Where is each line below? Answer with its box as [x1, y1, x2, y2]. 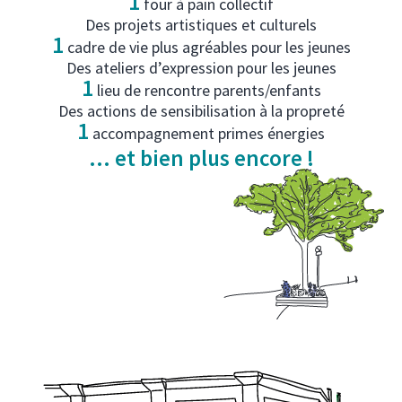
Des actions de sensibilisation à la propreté [57, 100, 345, 121]
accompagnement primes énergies [89, 122, 325, 144]
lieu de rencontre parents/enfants [92, 79, 321, 100]
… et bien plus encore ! [88, 143, 314, 172]
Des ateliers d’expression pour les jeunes [66, 57, 336, 78]
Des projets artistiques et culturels [85, 13, 317, 35]
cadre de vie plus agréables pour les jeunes [63, 36, 351, 57]
